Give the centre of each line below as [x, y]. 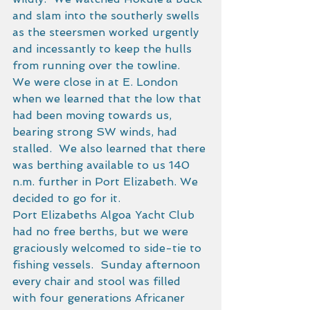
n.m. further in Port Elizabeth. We [107, 182]
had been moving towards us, [94, 115]
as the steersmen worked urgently [107, 32]
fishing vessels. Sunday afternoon [108, 265]
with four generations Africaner [100, 298]
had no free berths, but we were [102, 231]
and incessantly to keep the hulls [104, 49]
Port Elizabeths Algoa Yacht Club [105, 215]
